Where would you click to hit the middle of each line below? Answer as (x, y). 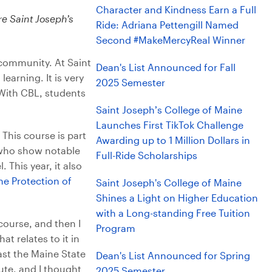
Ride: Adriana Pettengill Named (167, 24)
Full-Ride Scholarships (147, 155)
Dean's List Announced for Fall (166, 67)
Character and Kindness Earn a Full (176, 9)
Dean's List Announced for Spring (173, 255)
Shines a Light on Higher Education (177, 197)
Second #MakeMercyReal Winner (171, 39)
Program (116, 228)
